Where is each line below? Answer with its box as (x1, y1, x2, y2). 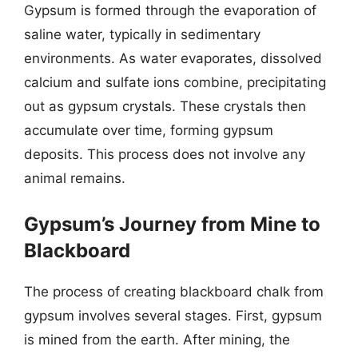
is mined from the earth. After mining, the (24, 331, 290, 348)
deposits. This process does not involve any (24, 146, 305, 162)
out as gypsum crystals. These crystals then (24, 98, 306, 114)
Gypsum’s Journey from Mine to (24, 212, 320, 236)
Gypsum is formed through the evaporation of (24, 2, 316, 18)
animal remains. (24, 170, 125, 186)
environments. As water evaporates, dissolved (24, 50, 322, 66)
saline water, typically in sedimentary (24, 26, 261, 42)
